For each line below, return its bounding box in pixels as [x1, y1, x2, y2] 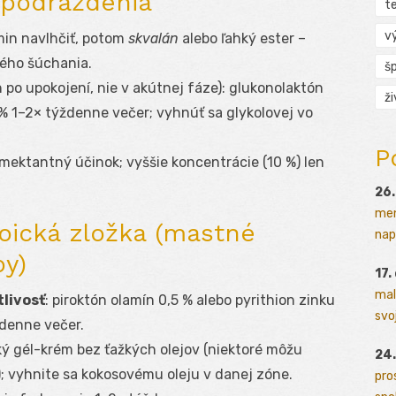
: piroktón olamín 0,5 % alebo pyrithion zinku [45, 292, 335, 309]
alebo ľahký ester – [179, 30, 306, 48]
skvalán [128, 30, 179, 48]
